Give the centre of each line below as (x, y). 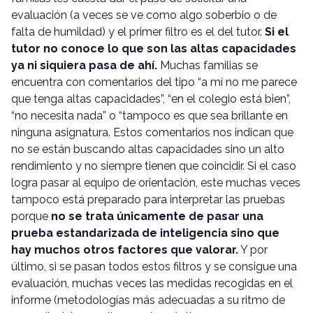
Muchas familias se (208, 66)
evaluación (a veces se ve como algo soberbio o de (144, 15)
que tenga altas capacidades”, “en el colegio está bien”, (151, 99)
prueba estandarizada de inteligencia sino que (145, 233)
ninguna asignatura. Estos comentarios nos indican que (152, 133)
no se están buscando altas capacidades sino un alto (148, 150)
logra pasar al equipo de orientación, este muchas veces (156, 183)
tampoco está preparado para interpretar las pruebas (148, 200)
